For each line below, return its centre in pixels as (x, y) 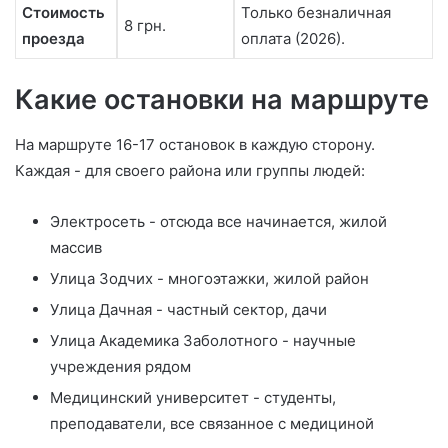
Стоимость (63, 12)
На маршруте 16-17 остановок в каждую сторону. (195, 144)
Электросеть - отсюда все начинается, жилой (218, 221)
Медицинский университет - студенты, (193, 397)
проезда (53, 38)
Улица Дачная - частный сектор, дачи (188, 309)
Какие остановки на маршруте (222, 100)
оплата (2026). (293, 38)
